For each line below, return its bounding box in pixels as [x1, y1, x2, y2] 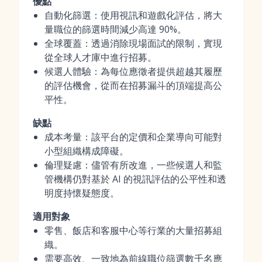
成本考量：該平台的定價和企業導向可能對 [44, 130, 222, 143]
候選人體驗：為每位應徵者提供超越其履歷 [44, 65, 222, 78]
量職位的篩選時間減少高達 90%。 [44, 23, 187, 36]
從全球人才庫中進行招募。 [44, 51, 157, 64]
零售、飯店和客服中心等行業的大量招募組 [44, 224, 222, 237]
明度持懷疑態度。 [44, 187, 119, 199]
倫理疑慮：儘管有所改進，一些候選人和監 [44, 158, 222, 171]
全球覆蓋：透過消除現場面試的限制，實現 [44, 37, 222, 50]
